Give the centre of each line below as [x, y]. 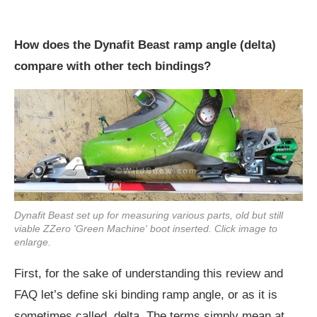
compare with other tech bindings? [113, 67]
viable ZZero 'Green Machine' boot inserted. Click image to [146, 228]
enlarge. [33, 242]
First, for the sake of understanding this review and [149, 273]
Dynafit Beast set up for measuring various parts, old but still [149, 215]
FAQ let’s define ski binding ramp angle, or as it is [146, 294]
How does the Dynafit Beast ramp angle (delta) [145, 45]
